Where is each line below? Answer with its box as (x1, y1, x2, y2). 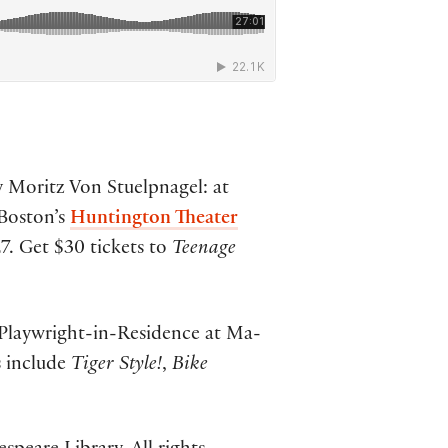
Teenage (172, 239, 236, 260)
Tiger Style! (71, 356, 162, 377)
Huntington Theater (70, 209, 238, 230)
